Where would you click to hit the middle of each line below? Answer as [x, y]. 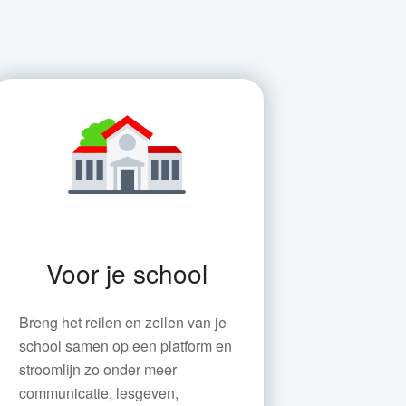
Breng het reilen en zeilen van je [122, 322]
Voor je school [126, 273]
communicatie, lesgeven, [98, 392]
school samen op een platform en [125, 345]
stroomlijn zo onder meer [97, 369]
